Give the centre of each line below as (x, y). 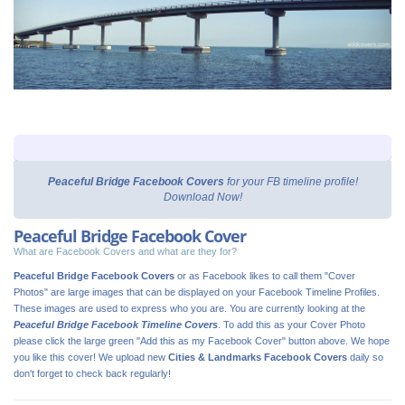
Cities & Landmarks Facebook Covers (258, 357)
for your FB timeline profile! (291, 182)
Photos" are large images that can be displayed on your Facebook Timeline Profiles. (197, 292)
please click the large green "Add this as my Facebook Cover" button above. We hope (202, 341)
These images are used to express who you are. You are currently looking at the (189, 308)
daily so (365, 357)
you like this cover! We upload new (91, 357)
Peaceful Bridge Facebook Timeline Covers (116, 325)
